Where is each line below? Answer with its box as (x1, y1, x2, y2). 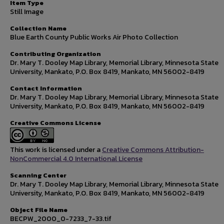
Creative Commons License (10, 118, 101, 127)
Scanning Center (10, 170, 66, 180)
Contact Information (10, 83, 82, 93)
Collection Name (10, 23, 66, 33)
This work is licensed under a (10, 144, 102, 155)
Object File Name (10, 205, 67, 214)
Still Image (10, 6, 43, 17)
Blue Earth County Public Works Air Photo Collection (10, 32, 178, 42)
